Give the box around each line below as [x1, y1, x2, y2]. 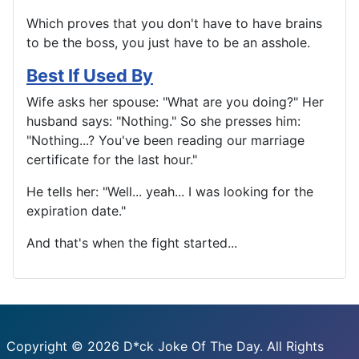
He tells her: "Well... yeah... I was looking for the [26, 184, 313, 200]
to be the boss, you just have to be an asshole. [26, 34, 310, 50]
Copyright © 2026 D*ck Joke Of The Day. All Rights [6, 338, 324, 354]
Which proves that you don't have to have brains [26, 15, 322, 31]
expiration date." [26, 203, 126, 219]
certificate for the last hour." [26, 151, 197, 167]
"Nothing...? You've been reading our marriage [26, 132, 305, 148]
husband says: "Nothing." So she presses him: [26, 113, 301, 129]
